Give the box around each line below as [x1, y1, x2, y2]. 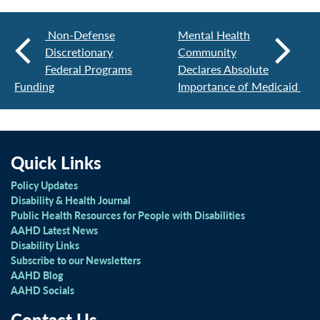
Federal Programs [45, 61, 132, 77]
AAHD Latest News [11, 223, 98, 237]
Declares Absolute [177, 61, 269, 77]
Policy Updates [11, 178, 78, 192]
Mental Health [177, 26, 250, 43]
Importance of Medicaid [177, 78, 301, 94]
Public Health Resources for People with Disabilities [11, 208, 245, 222]
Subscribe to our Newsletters [11, 253, 141, 267]
